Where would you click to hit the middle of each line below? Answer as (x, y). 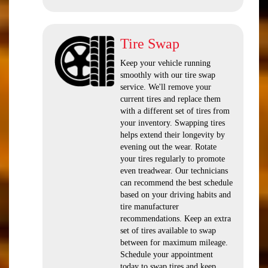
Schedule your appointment (167, 255)
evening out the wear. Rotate (168, 147)
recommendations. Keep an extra (176, 219)
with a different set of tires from (175, 111)
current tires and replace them (170, 99)
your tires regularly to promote (173, 159)
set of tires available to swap (168, 231)
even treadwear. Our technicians (174, 171)
